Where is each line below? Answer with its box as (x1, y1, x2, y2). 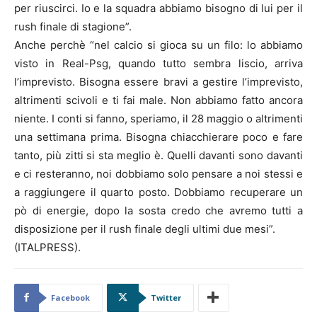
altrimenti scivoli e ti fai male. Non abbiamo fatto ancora (14, 93, 303, 107)
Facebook (51, 292, 90, 303)
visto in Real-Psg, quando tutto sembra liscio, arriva (14, 56, 303, 70)
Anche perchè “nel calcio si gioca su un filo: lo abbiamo (14, 38, 303, 52)
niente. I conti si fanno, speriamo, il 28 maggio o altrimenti (14, 111, 303, 125)
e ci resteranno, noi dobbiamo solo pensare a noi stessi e (14, 166, 303, 180)
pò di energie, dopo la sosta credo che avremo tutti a (14, 203, 303, 217)
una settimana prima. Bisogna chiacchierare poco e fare (14, 129, 303, 144)
